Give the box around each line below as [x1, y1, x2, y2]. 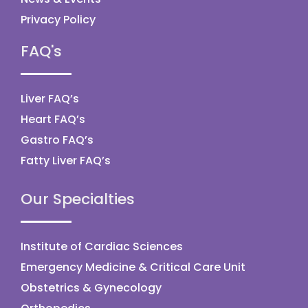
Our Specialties [21, 188, 135, 210]
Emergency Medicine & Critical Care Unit [21, 258, 245, 275]
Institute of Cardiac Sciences [21, 238, 183, 254]
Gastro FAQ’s [21, 131, 93, 148]
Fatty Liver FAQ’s [21, 152, 111, 168]
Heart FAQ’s [21, 111, 85, 127]
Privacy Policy [21, 11, 96, 27]
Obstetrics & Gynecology [21, 279, 162, 296]
